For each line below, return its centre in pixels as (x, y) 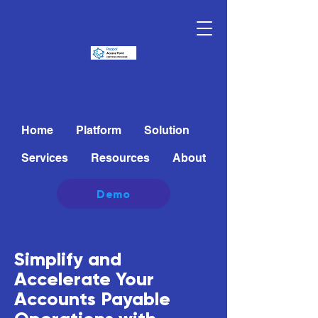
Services (45, 158)
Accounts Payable (92, 299)
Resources (120, 158)
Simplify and (68, 259)
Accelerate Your (84, 279)
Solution (167, 130)
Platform (99, 130)
